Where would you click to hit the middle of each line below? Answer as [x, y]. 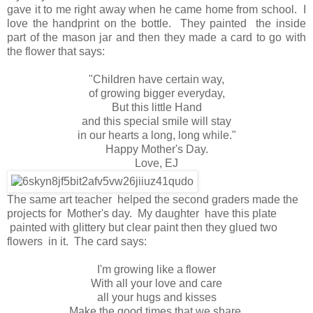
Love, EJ [156, 163]
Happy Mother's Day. [156, 150]
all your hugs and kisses [156, 298]
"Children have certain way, [156, 80]
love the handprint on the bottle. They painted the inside [156, 24]
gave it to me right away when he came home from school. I [156, 10]
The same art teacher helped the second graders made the [153, 200]
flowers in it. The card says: [77, 242]
